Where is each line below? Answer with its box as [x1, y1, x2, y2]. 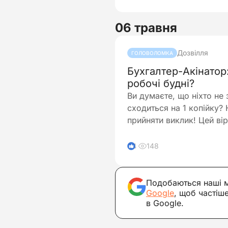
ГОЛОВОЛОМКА [131, 50, 173, 56]
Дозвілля [177, 48, 208, 57]
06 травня [115, 20, 177, 35]
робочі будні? [127, 77, 194, 90]
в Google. [146, 198, 184, 208]
